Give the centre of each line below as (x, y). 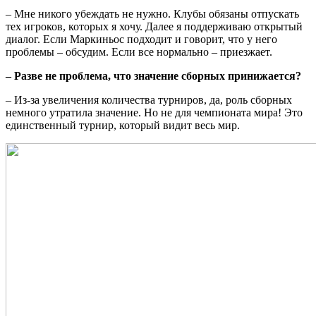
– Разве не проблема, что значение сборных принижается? (153, 76)
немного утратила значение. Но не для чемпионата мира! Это (154, 113)
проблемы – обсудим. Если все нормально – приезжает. (139, 52)
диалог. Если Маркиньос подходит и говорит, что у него (141, 39)
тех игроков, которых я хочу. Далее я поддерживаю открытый (154, 27)
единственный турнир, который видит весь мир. (123, 126)
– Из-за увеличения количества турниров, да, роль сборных (149, 100)
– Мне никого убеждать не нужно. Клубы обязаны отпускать (152, 14)
